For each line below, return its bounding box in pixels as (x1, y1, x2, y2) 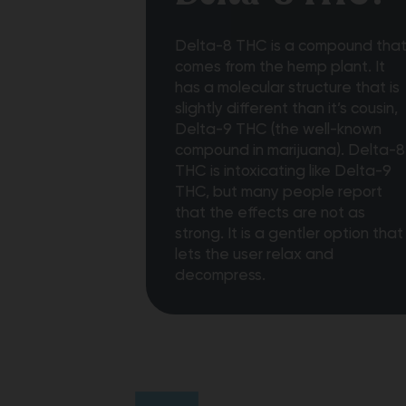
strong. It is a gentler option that (175, 224, 403, 243)
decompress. (175, 266, 266, 285)
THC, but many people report (175, 182, 382, 201)
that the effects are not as (175, 203, 365, 222)
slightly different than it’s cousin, (175, 99, 398, 118)
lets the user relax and (175, 245, 333, 264)
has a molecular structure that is (175, 78, 400, 97)
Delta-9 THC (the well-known (175, 120, 382, 139)
